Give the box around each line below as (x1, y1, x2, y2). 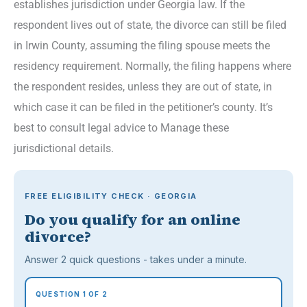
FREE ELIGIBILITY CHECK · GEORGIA (25, 191, 197, 201)
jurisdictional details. (14, 141, 114, 155)
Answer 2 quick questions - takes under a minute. (25, 254, 247, 266)
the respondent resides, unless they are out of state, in (14, 79, 272, 93)
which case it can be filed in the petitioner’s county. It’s (14, 100, 273, 114)
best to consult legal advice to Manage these (14, 121, 229, 134)
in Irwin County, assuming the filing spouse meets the (14, 38, 270, 52)
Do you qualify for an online (25, 209, 241, 230)
